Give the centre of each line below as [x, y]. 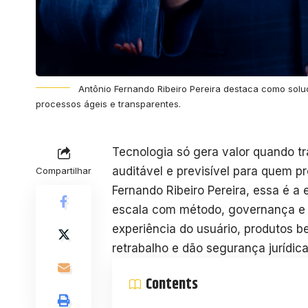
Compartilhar [64, 170]
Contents [172, 284]
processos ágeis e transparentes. [108, 103]
